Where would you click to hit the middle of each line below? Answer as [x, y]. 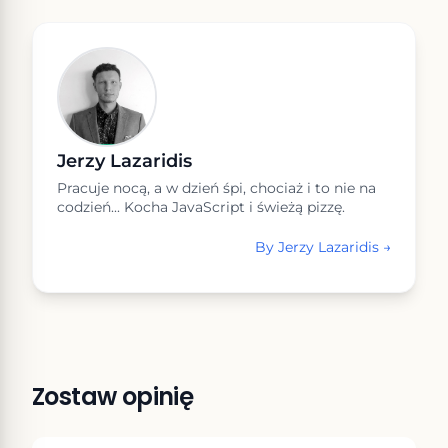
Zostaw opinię [113, 396]
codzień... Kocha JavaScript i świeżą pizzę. [201, 206]
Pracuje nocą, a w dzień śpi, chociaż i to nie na [216, 187]
